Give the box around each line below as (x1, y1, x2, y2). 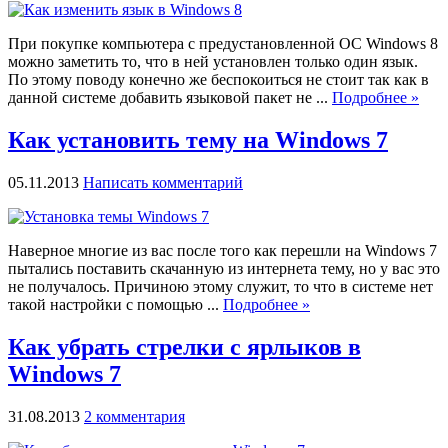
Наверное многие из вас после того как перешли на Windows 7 (8, 242, 437, 260)
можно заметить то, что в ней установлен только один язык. (8, 53, 418, 71)
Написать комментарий (83, 174, 243, 192)
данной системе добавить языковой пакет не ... (8, 89, 332, 107)
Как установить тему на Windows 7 (8, 127, 388, 154)
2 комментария (84, 407, 185, 425)
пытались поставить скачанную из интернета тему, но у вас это (8, 260, 440, 278)
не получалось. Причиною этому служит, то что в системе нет (8, 278, 433, 296)
